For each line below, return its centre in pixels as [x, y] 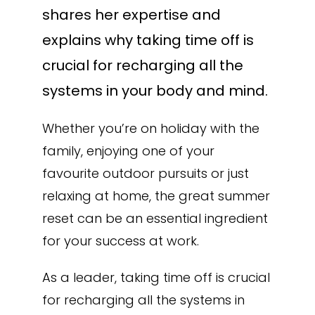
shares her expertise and [131, 15]
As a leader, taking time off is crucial [156, 278]
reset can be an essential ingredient [155, 219]
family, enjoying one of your [128, 151]
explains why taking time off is [148, 40]
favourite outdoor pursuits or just [145, 174]
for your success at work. [120, 241]
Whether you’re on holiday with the [150, 129]
